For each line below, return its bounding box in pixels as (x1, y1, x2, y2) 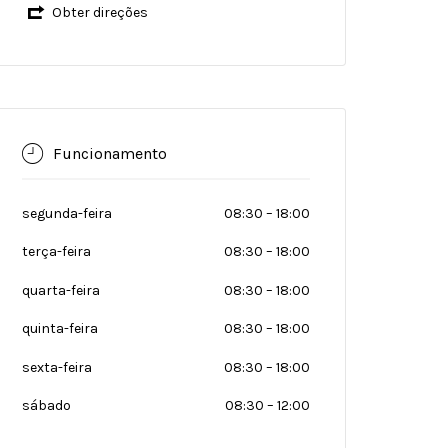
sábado (22, 397, 71, 414)
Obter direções (51, 4, 148, 21)
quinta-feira (22, 320, 98, 337)
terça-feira (22, 243, 91, 260)
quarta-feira (22, 281, 100, 299)
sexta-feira (22, 358, 92, 376)
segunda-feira (22, 204, 112, 222)
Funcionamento (53, 143, 167, 163)
